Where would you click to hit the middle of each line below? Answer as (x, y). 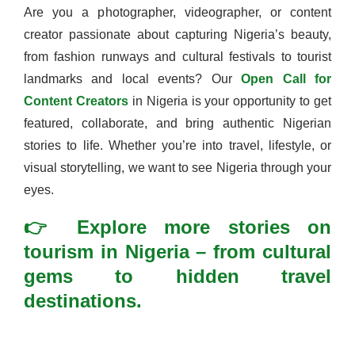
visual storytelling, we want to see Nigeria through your (177, 167)
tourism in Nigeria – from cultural (177, 251)
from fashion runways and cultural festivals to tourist (177, 56)
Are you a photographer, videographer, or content (177, 12)
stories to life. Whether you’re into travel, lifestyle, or (177, 145)
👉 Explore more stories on (177, 227)
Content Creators (76, 101)
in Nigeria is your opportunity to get (231, 101)
